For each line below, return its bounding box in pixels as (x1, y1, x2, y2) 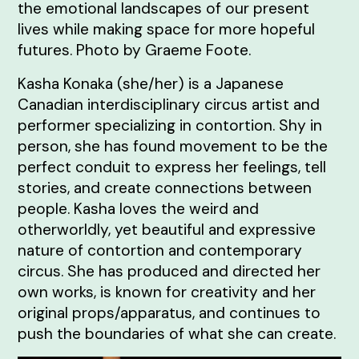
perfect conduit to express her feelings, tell (18, 157, 327, 177)
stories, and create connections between (18, 178, 313, 198)
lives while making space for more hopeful (18, 19, 316, 39)
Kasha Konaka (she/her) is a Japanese (18, 74, 284, 94)
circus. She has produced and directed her (18, 261, 321, 281)
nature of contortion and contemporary (18, 240, 303, 260)
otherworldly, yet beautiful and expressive (18, 220, 317, 240)
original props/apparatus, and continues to (18, 303, 321, 323)
